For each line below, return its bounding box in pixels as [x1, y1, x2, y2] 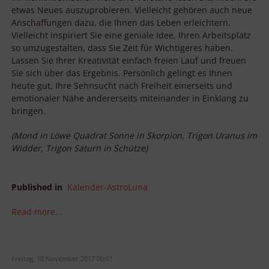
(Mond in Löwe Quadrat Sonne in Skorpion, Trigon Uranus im [11, 129, 257, 141]
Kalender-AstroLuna [67, 181, 148, 193]
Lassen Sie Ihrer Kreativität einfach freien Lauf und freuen [11, 54, 246, 66]
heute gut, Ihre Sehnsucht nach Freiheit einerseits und [11, 79, 232, 91]
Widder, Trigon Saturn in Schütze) [11, 142, 148, 154]
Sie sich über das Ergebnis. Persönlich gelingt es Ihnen [11, 67, 232, 79]
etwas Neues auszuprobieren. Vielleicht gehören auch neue [11, 4, 252, 16]
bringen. [11, 104, 46, 116]
